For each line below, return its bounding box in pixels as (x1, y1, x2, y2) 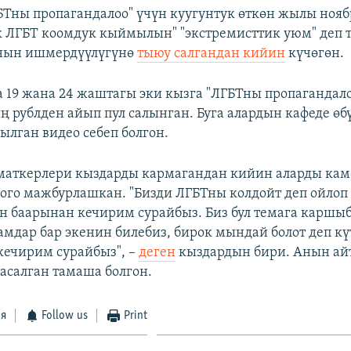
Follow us (42, 309, 89, 322)
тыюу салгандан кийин (137, 45, 286, 61)
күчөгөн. (285, 45, 345, 61)
